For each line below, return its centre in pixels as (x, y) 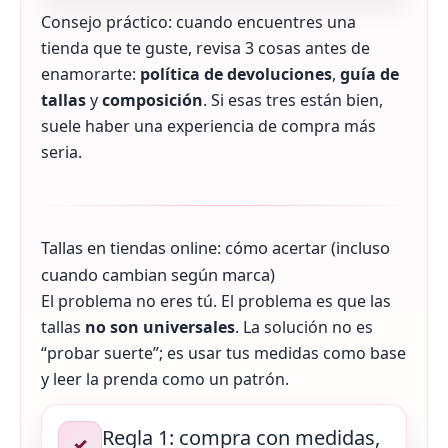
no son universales (160, 327)
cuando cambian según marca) (158, 275)
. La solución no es (304, 327)
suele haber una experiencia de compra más (208, 126)
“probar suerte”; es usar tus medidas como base (223, 353)
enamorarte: (90, 74)
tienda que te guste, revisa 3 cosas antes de (205, 48)
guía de (369, 74)
